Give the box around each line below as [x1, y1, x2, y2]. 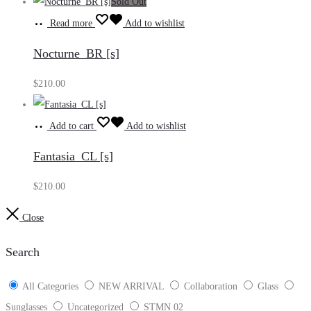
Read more [50, 17, 92, 28]
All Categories [22, 281, 78, 292]
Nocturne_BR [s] [33, 46, 119, 60]
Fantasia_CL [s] [33, 149, 113, 164]
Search [6, 245, 40, 260]
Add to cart [49, 120, 94, 131]
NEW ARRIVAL [99, 281, 164, 292]
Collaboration [184, 281, 237, 292]
